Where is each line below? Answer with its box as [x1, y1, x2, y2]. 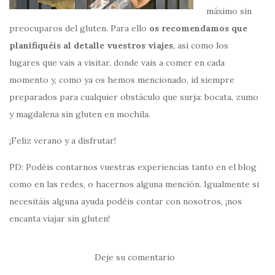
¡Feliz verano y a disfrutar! [9, 134, 116, 146]
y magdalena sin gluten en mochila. [9, 108, 150, 120]
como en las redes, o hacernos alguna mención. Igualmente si [9, 178, 259, 190]
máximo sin [206, 5, 252, 17]
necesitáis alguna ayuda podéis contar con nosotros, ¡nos [9, 195, 242, 207]
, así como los [173, 39, 228, 51]
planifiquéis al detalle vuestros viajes [9, 39, 173, 51]
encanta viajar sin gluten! [9, 212, 110, 224]
